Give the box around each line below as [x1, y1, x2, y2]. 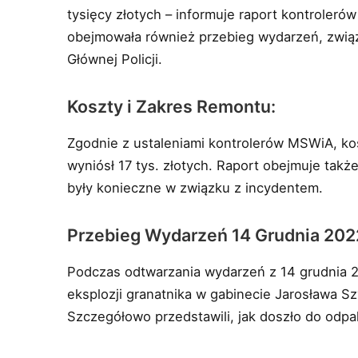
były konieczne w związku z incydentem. [67, 180, 324, 197]
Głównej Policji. [67, 51, 163, 68]
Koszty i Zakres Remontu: [67, 96, 276, 117]
